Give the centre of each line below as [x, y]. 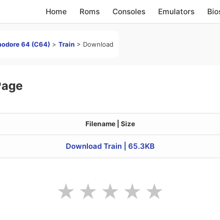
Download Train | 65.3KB [110, 146]
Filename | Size [110, 124]
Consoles [129, 11]
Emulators [177, 11]
